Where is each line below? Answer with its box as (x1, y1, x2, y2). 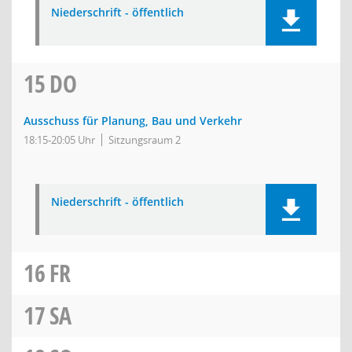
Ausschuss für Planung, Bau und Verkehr (24, 113, 242, 128)
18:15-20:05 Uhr (24, 133, 95, 147)
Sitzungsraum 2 (108, 133, 181, 147)
